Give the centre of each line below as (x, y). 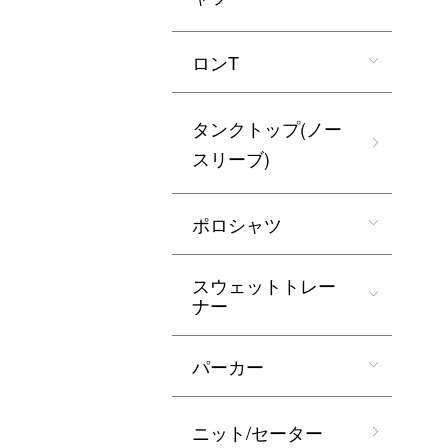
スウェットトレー (264, 285)
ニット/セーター (257, 432)
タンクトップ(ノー (267, 128)
